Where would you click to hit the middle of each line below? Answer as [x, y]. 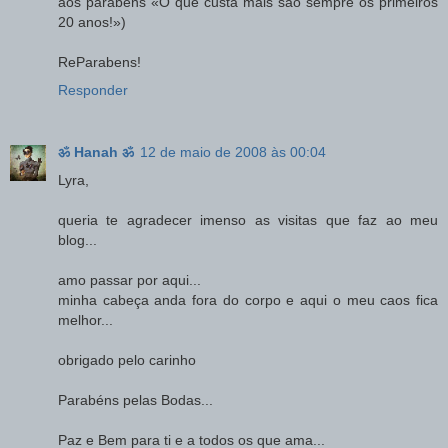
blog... [77, 240]
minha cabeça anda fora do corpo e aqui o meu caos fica [248, 300]
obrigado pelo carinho [127, 360]
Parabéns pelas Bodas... [135, 400]
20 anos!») [92, 22]
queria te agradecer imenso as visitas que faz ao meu [248, 220]
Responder [93, 90]
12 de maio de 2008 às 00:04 [233, 152]
